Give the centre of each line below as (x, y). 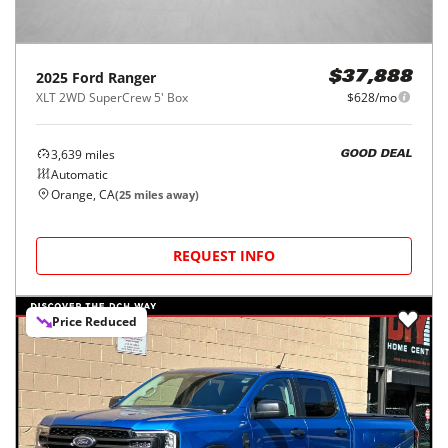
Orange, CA (83, 194)
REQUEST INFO (224, 255)
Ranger (132, 77)
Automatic (79, 174)
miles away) (165, 194)
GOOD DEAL (376, 155)
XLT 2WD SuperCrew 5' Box (112, 97)
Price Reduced (94, 321)
